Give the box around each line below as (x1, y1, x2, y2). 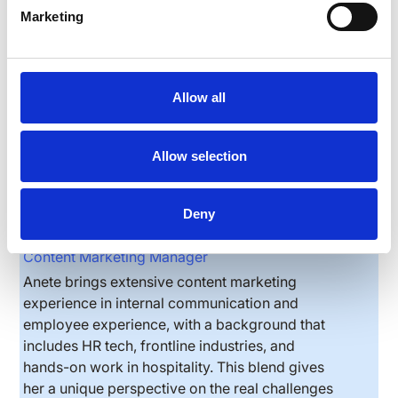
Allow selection (151, 147, 247, 163)
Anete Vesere (23, 221, 159, 248)
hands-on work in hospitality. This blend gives (23, 358, 325, 377)
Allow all (172, 90, 226, 105)
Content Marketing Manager (23, 248, 209, 267)
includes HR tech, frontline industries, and (23, 337, 296, 355)
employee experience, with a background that (23, 315, 326, 334)
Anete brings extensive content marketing (23, 273, 298, 291)
